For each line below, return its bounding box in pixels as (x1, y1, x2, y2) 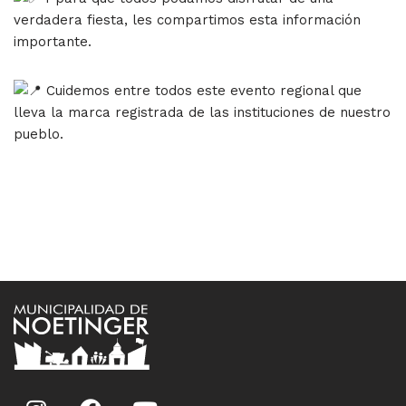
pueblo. (14, 126, 63, 143)
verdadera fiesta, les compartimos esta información (14, 12, 361, 29)
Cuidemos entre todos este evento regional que (42, 82, 362, 100)
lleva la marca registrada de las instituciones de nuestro (14, 104, 391, 121)
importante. (14, 34, 92, 51)
